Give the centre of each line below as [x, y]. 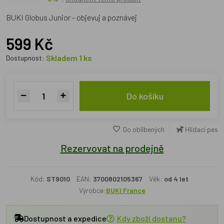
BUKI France [125, 190]
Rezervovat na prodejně [112, 148]
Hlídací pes [201, 129]
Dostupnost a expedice [65, 218]
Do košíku [145, 96]
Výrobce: [92, 190]
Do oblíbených [143, 129]
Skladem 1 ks [69, 58]
